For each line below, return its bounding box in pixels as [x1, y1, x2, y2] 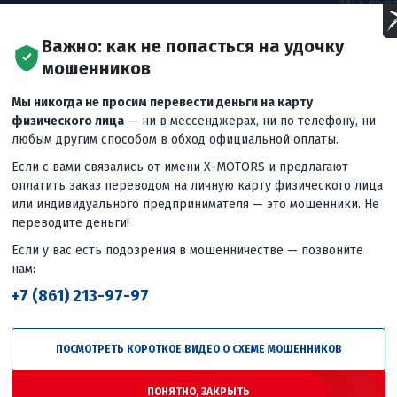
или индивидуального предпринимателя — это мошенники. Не [12, 196, 379, 212]
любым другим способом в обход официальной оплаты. [12, 131, 339, 147]
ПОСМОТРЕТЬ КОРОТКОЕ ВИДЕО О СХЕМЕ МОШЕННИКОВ [55, 342, 342, 355]
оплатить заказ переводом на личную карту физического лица [12, 177, 383, 193]
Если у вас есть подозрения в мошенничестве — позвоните [12, 242, 363, 258]
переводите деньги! [12, 214, 129, 230]
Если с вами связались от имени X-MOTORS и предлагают [12, 159, 348, 175]
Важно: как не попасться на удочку [42, 35, 344, 57]
